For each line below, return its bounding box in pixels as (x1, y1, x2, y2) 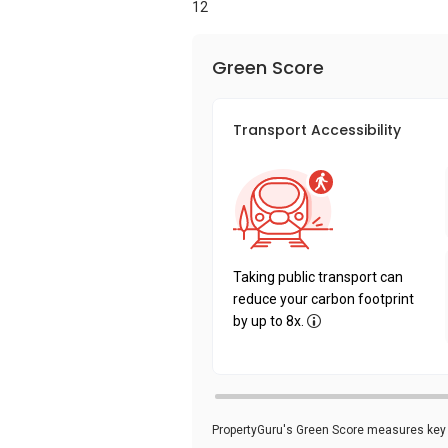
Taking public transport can (233, 269, 403, 285)
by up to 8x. (233, 313, 304, 329)
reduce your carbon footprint (233, 291, 414, 307)
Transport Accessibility (233, 120, 401, 140)
